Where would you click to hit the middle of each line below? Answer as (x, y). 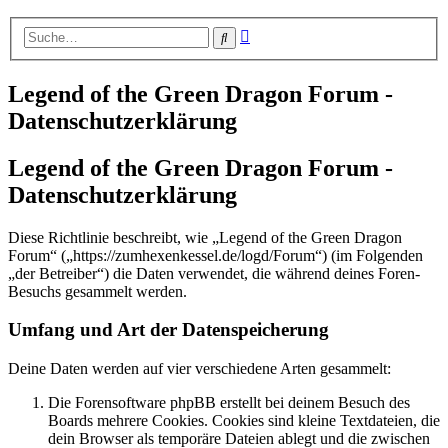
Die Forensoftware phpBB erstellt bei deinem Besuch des (229, 403)
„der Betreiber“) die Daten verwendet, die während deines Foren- (214, 273)
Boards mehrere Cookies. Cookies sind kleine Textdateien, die (244, 421)
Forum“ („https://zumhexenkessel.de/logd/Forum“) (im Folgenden (215, 255)
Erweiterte (281, 32)
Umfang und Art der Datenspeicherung (168, 330)
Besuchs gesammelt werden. (97, 291)
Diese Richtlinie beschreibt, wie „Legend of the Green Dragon (205, 237)
